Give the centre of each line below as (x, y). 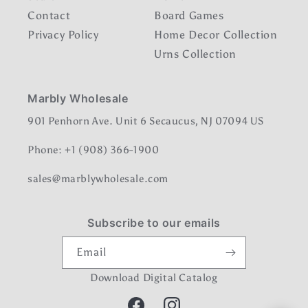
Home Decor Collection (216, 35)
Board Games (189, 16)
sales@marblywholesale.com (98, 179)
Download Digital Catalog (154, 278)
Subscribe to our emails (154, 223)
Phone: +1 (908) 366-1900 (93, 150)
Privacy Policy (63, 35)
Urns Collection (195, 54)
